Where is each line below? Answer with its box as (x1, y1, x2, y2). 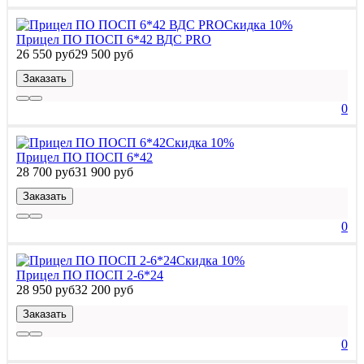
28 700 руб (16, 164, 75, 179)
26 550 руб (16, 46, 75, 61)
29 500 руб (75, 46, 133, 61)
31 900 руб (75, 164, 133, 179)
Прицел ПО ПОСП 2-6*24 (16, 267, 163, 282)
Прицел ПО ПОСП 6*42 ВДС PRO (16, 32, 211, 46)
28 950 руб (16, 282, 75, 297)
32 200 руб (75, 282, 133, 297)
